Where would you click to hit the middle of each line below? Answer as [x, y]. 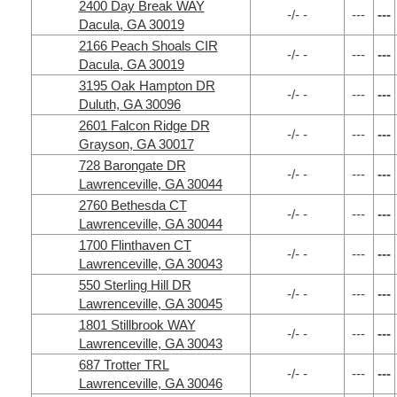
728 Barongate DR [132, 165]
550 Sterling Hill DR [135, 285]
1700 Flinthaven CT [135, 245]
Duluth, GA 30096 [129, 104]
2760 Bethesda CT [132, 205]
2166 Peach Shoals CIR [148, 46]
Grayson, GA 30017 [136, 144]
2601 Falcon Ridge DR [144, 125]
